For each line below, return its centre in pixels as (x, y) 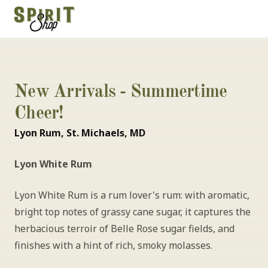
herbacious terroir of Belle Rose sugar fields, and (124, 229)
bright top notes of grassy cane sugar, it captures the (133, 212)
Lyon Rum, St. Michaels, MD (80, 133)
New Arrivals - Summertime (121, 92)
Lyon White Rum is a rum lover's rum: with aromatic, (132, 195)
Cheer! (39, 114)
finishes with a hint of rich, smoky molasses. (113, 245)
